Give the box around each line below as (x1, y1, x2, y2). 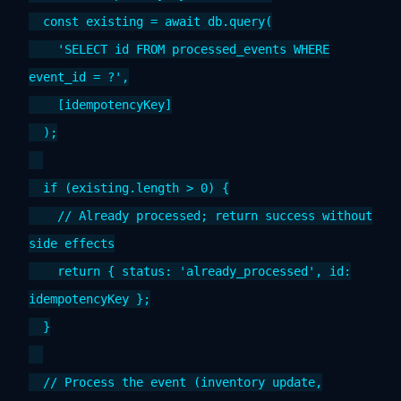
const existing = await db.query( (29, 13, 272, 29)
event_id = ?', (29, 69, 129, 84)
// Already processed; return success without (29, 208, 372, 223)
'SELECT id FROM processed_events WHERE (29, 41, 329, 56)
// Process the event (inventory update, (29, 374, 322, 389)
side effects (29, 235, 115, 251)
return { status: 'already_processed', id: (29, 263, 351, 278)
